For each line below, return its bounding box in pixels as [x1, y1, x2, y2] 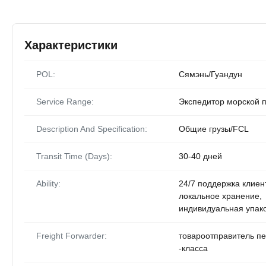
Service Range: [36, 97, 94, 106]
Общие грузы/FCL [179, 124, 249, 134]
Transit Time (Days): [36, 151, 112, 161]
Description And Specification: [36, 124, 147, 134]
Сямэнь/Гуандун [179, 69, 242, 79]
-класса [179, 243, 208, 253]
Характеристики [24, 39, 118, 52]
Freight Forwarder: [36, 231, 107, 240]
